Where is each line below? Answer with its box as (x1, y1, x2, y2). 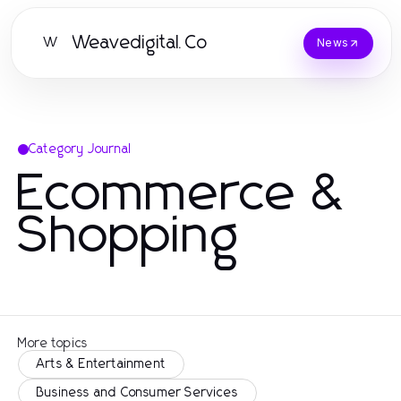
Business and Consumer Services (37, 387, 238, 399)
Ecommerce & (18, 168, 350, 220)
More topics (18, 337, 89, 350)
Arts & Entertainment (37, 358, 166, 371)
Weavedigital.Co (73, 34, 208, 52)
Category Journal (29, 143, 132, 156)
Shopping (18, 210, 241, 262)
